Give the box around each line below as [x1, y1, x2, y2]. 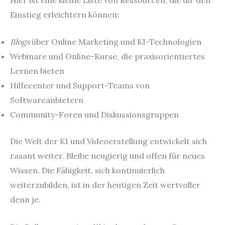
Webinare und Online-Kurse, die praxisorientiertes [10, 51, 205, 62]
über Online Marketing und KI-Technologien [30, 37, 201, 47]
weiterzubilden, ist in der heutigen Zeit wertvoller [10, 180, 200, 190]
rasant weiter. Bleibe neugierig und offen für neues [10, 151, 205, 161]
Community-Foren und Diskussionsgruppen [10, 109, 179, 120]
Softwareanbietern [10, 95, 83, 105]
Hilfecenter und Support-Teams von [10, 80, 150, 91]
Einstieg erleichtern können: [10, 9, 119, 20]
